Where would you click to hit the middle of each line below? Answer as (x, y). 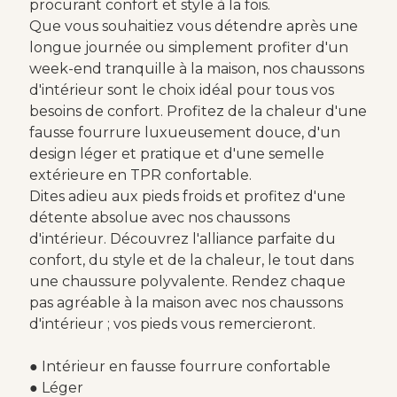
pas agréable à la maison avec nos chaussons (186, 302)
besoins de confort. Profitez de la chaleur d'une (198, 111)
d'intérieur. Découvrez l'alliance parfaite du (182, 238)
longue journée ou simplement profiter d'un (188, 47)
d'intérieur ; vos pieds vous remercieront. (172, 323)
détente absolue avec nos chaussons (159, 217)
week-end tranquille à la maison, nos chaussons (196, 68)
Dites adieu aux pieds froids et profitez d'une (187, 196)
